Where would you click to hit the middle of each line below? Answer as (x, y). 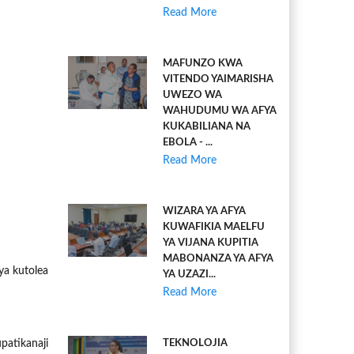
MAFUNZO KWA (203, 64)
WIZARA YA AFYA (204, 211)
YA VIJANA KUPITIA (211, 243)
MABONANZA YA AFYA (218, 259)
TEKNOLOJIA (195, 343)
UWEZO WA (192, 95)
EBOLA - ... (188, 143)
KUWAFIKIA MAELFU (214, 227)
